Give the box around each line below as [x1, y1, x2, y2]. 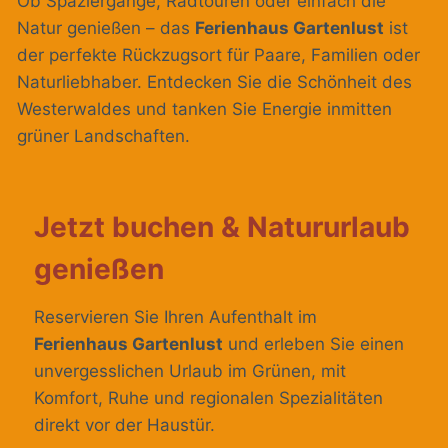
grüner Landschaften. [17, 126, 190, 147]
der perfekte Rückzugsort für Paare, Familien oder [17, 45, 420, 66]
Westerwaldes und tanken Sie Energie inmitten [17, 99, 392, 120]
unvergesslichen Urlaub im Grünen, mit [34, 361, 346, 382]
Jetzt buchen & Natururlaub [34, 210, 410, 245]
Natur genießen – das [17, 18, 195, 39]
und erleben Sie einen [223, 334, 404, 355]
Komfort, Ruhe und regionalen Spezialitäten [34, 388, 383, 409]
